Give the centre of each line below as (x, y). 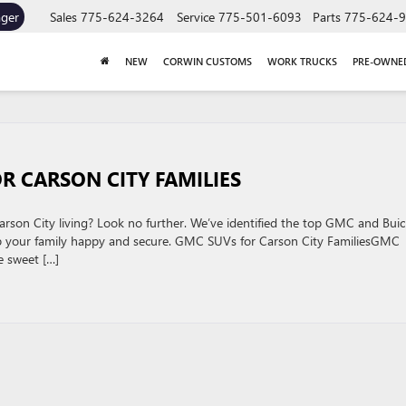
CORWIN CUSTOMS (207, 61)
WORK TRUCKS (302, 61)
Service (196, 16)
